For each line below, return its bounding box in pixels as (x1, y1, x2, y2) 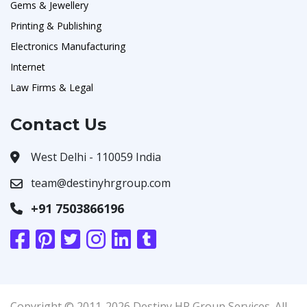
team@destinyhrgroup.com (31, 175, 171, 191)
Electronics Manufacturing (10, 39, 125, 53)
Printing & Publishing (10, 19, 101, 32)
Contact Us (10, 114, 106, 134)
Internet (10, 60, 45, 73)
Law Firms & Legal (10, 80, 93, 94)
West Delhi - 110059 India (31, 149, 161, 164)
